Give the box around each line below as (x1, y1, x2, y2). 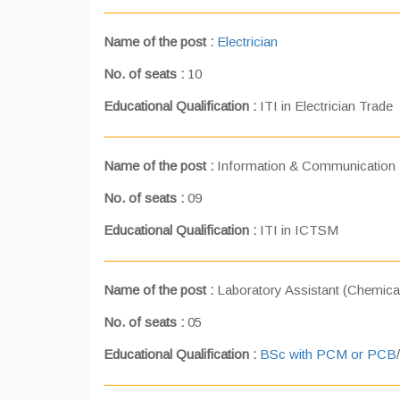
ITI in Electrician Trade (260, 98, 393, 113)
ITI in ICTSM (260, 222, 338, 237)
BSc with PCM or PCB (260, 346, 396, 362)
